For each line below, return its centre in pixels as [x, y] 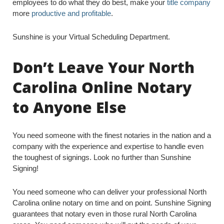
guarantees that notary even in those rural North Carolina [104, 214]
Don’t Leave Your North [103, 67]
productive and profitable [71, 13]
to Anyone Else [69, 107]
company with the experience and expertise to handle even [108, 146]
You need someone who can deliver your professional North [109, 192]
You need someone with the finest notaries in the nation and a [112, 135]
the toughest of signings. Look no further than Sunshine [102, 157]
